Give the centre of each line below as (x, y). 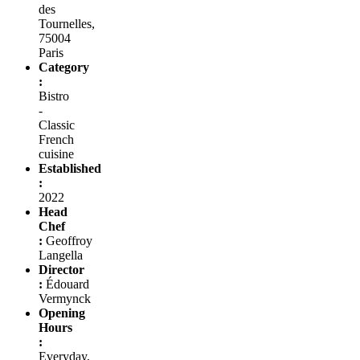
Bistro (54, 96)
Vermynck (65, 298)
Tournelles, (67, 23)
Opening (62, 313)
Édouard (66, 284)
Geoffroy (67, 240)
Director (61, 269)
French (56, 139)
